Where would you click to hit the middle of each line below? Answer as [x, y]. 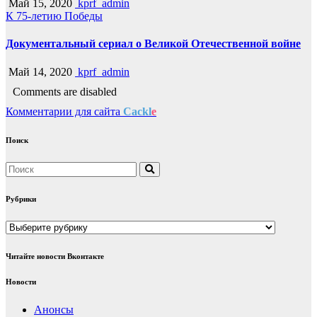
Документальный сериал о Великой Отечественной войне [153, 44]
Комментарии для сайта [64, 111]
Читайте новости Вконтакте [55, 256]
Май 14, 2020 [39, 71]
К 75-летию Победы [54, 16]
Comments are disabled [65, 91]
